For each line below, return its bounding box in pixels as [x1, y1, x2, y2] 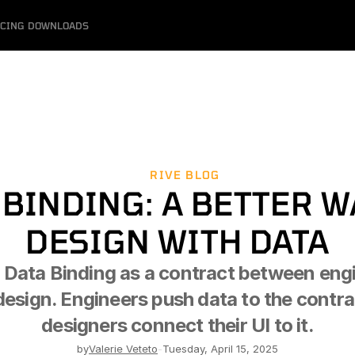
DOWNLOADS [28, 20, 89, 31]
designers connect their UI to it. [41, 314, 314, 337]
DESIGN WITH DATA [25, 222, 330, 260]
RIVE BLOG [150, 168, 220, 181]
